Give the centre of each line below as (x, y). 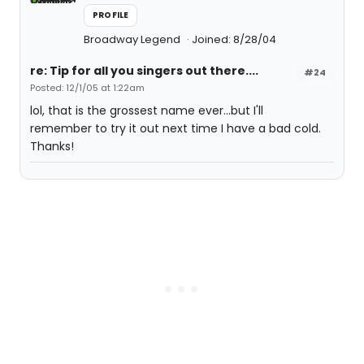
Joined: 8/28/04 (234, 39)
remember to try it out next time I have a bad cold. (175, 128)
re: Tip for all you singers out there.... (144, 71)
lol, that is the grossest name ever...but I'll (147, 110)
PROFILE (111, 15)
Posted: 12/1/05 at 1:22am (87, 88)
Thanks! (52, 146)
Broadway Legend (133, 39)
